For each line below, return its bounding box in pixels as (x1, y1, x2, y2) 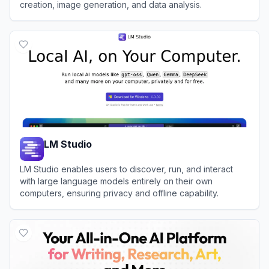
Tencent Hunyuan (34, 20, 117, 33)
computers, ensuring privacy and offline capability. (20, 187, 219, 198)
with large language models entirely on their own (20, 175, 213, 186)
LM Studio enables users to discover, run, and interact (20, 163, 233, 174)
